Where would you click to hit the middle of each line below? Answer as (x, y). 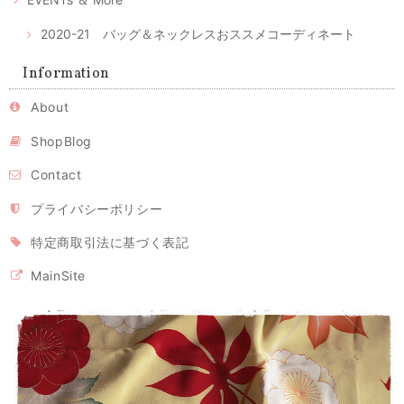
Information (67, 74)
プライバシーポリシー (97, 208)
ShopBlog (62, 141)
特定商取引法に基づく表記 (110, 242)
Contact (56, 175)
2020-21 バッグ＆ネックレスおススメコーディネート (198, 34)
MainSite (59, 276)
